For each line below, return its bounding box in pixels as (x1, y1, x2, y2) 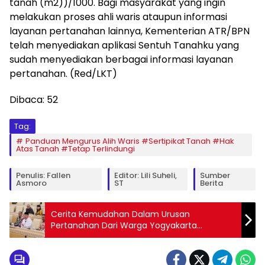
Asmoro (16, 177, 47, 189)
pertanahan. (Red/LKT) (9, 66, 117, 80)
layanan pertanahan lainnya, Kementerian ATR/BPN (9, 24, 250, 38)
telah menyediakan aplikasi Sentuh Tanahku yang (9, 38, 239, 52)
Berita (199, 177, 223, 189)
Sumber (199, 169, 230, 181)
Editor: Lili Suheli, (114, 169, 177, 181)
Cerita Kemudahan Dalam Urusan (51, 208, 190, 220)
